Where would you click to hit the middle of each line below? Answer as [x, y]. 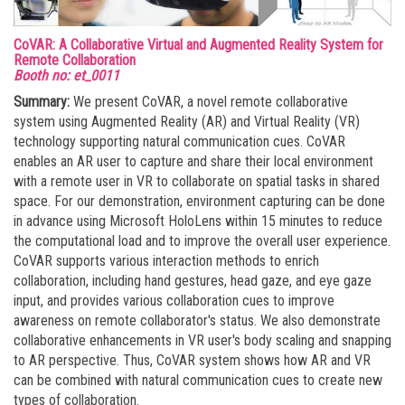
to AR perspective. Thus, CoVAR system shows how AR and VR [192, 360]
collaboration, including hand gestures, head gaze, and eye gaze [193, 281]
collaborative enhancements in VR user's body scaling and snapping [202, 340]
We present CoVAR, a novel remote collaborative [209, 102]
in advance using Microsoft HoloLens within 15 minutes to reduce [198, 221]
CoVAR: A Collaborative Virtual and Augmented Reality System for [198, 45]
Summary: [42, 102]
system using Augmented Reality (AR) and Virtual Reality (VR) [187, 122]
